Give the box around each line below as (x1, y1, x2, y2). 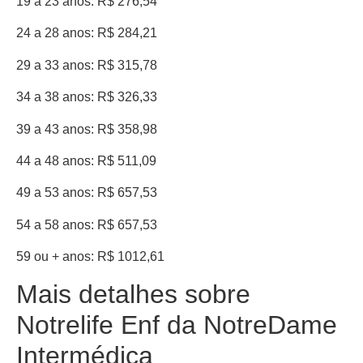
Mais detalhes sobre (16, 279, 250, 309)
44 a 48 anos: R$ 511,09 (16, 153, 156, 168)
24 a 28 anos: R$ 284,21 (16, 26, 157, 41)
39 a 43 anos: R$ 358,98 (16, 122, 157, 136)
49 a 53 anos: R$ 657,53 (16, 186, 157, 200)
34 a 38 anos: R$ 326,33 (16, 90, 157, 105)
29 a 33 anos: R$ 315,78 (16, 58, 157, 72)
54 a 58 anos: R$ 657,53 (16, 217, 157, 232)
